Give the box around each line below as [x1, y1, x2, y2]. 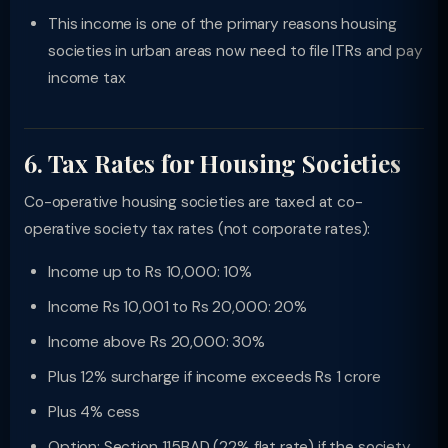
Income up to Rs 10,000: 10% [48, 262, 252, 282]
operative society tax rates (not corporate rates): [24, 219, 371, 239]
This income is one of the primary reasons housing [48, 14, 397, 34]
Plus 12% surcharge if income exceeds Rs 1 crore [48, 367, 381, 387]
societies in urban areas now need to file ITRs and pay [48, 41, 423, 61]
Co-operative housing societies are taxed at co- [24, 192, 363, 212]
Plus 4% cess [48, 402, 141, 422]
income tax [48, 68, 126, 88]
